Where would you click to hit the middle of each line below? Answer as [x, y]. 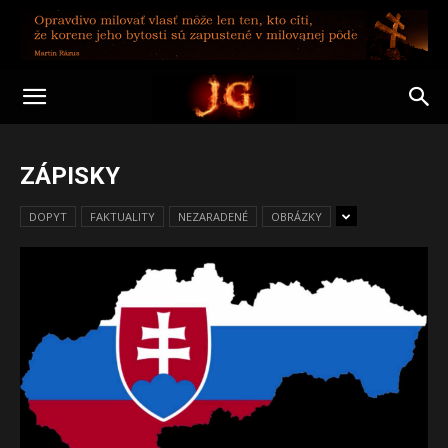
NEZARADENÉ [213, 216]
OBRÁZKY [296, 216]
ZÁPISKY [70, 176]
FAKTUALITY [122, 216]
